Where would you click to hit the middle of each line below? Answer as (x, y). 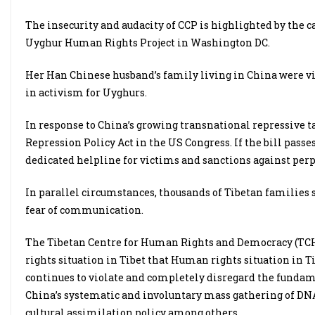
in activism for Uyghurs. (86, 92)
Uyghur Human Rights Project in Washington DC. (149, 43)
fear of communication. (84, 210)
